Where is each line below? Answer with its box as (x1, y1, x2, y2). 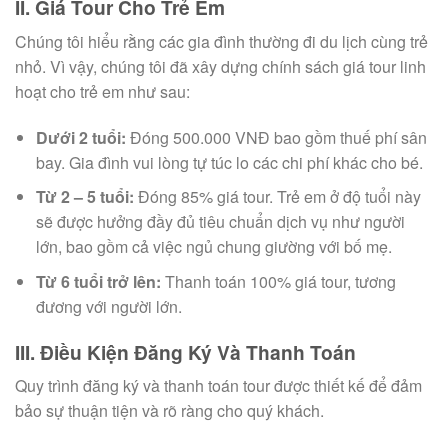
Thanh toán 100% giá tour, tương (160, 269, 396, 293)
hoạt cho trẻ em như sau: (15, 79, 190, 103)
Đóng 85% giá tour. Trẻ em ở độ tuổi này (133, 185, 421, 209)
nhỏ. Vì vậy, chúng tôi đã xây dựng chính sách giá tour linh (15, 54, 426, 78)
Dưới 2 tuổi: (35, 125, 126, 149)
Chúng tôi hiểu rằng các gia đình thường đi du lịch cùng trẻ (15, 29, 428, 53)
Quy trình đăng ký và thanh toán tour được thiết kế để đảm (15, 374, 422, 398)
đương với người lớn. (35, 294, 182, 318)
